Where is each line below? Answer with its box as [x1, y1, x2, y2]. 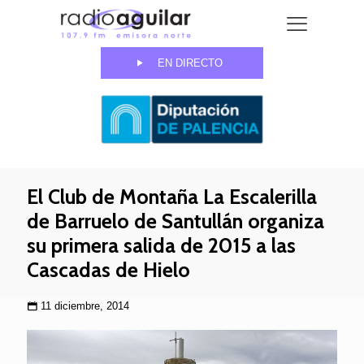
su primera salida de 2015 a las [27, 233, 296, 258]
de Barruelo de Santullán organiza [27, 209, 324, 234]
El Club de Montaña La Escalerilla [27, 184, 317, 210]
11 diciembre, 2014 [41, 300, 129, 313]
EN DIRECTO [158, 57, 223, 70]
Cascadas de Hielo [27, 258, 190, 283]
